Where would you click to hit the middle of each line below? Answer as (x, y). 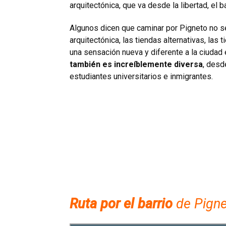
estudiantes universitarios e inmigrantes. (141, 77)
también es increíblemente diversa (136, 65)
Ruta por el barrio (121, 204)
